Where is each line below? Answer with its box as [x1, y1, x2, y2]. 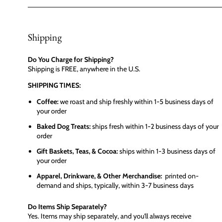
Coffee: [37, 97, 60, 106]
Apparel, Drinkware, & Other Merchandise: [37, 171, 162, 180]
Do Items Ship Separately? [28, 202, 107, 211]
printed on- [162, 171, 199, 180]
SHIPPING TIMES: [28, 80, 81, 90]
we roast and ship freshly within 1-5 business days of [60, 97, 214, 106]
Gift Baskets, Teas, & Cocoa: [37, 146, 118, 156]
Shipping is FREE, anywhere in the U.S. [28, 64, 140, 73]
